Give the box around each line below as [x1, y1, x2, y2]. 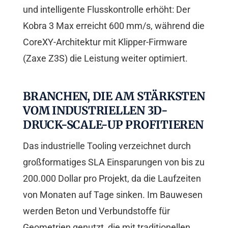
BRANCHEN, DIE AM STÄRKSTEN [23, 89, 205, 104]
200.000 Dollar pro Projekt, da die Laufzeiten [23, 173, 201, 184]
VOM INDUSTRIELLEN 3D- [23, 103, 168, 118]
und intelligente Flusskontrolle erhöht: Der [23, 4, 190, 15]
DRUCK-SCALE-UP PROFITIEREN [23, 118, 204, 132]
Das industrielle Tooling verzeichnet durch [23, 140, 191, 152]
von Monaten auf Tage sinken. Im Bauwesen [23, 189, 203, 201]
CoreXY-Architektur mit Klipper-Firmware [23, 37, 187, 48]
